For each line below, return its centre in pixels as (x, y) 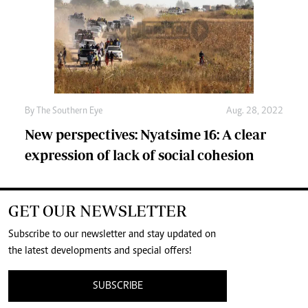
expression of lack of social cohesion (140, 155)
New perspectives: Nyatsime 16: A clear (145, 135)
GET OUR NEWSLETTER (98, 211)
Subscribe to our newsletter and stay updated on (112, 235)
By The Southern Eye (64, 112)
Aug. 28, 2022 (255, 112)
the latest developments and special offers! (100, 251)
